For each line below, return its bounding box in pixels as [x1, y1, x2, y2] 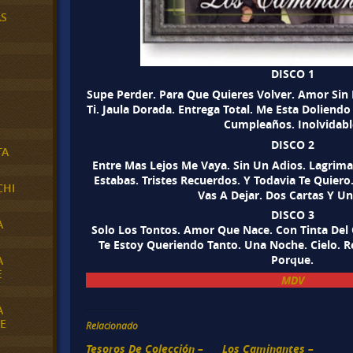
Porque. [271, 252, 314, 268]
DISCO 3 [270, 207, 314, 223]
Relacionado [86, 319, 139, 333]
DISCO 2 [270, 136, 314, 152]
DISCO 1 [270, 66, 314, 82]
